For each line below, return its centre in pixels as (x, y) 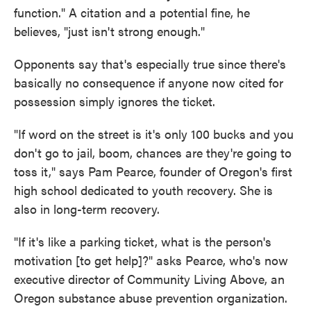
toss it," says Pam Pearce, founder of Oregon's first (153, 171)
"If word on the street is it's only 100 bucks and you (154, 134)
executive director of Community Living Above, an (149, 279)
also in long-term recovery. (87, 209)
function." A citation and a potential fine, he (132, 12)
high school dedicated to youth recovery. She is (143, 190)
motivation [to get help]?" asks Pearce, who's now (151, 260)
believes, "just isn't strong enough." (109, 31)
